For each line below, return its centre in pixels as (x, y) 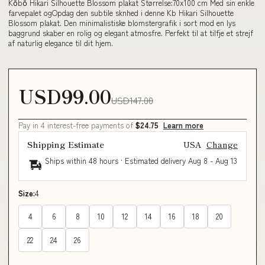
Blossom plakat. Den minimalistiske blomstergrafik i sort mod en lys (122, 23)
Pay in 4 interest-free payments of (77, 125)
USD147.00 (132, 100)
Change (222, 144)
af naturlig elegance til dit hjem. (61, 43)
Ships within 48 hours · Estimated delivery (117, 160)
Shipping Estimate (66, 144)
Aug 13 (226, 160)
